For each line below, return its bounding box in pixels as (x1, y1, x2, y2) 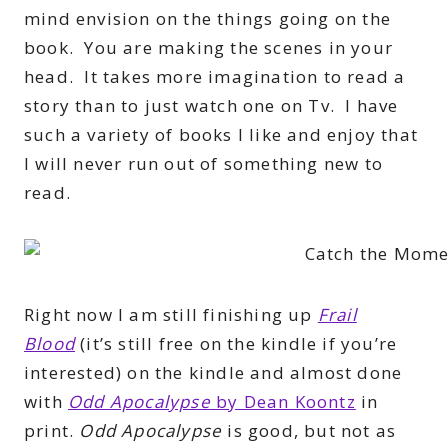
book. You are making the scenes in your (24, 36, 394, 60)
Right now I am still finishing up (24, 303, 318, 327)
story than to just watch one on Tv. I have (24, 94, 399, 118)
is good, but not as (222, 419, 397, 443)
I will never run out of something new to (24, 152, 384, 176)
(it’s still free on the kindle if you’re (75, 332, 398, 356)
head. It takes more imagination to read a (24, 65, 406, 89)
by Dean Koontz (210, 390, 356, 414)
